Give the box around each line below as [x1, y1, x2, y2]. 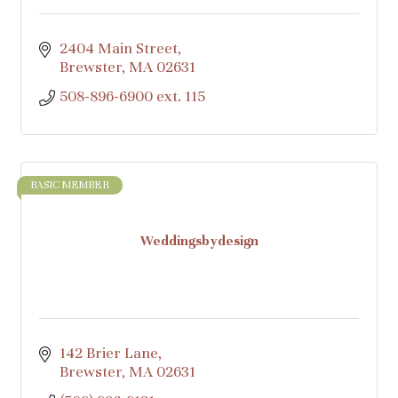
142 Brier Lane [59, 344, 158, 362]
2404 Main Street [59, 39, 178, 58]
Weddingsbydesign [139, 232, 259, 249]
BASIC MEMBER [30, 179, 109, 191]
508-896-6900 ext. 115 [59, 87, 205, 106]
